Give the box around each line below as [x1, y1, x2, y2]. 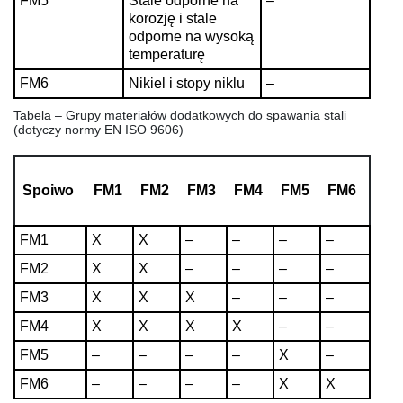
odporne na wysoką [129, 28, 254, 44]
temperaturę [129, 46, 205, 62]
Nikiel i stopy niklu [129, 75, 245, 91]
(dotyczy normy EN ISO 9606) [13, 121, 184, 137]
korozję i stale [129, 10, 217, 26]
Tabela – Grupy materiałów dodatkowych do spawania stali [13, 107, 346, 122]
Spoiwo [22, 182, 74, 198]
